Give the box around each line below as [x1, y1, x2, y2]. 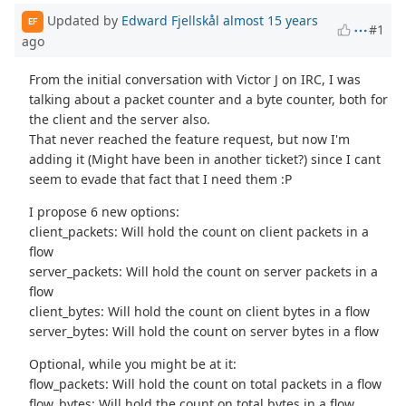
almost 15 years [223, 11, 318, 29]
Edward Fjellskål [121, 11, 219, 29]
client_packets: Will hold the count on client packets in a [29, 222, 370, 240]
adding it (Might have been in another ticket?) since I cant [29, 150, 382, 168]
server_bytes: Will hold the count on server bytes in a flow [29, 322, 380, 340]
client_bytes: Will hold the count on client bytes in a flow [29, 302, 371, 320]
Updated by [43, 11, 121, 29]
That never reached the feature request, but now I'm [29, 130, 351, 148]
